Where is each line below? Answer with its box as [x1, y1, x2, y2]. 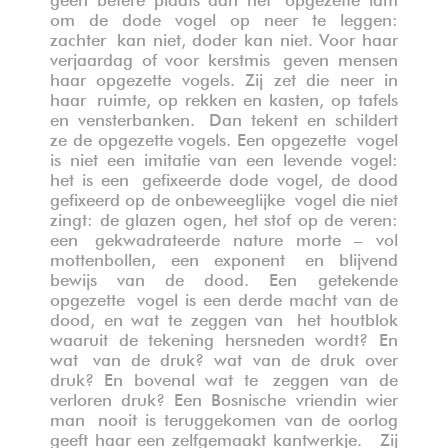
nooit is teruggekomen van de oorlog [98, 412, 398, 422]
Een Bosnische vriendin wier [174, 392, 398, 402]
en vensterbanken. [50, 112, 209, 122]
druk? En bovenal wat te [50, 372, 273, 382]
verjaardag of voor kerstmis [50, 52, 283, 62]
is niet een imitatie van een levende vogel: [50, 152, 398, 162]
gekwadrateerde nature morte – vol [95, 232, 398, 242]
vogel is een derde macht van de [137, 292, 398, 302]
